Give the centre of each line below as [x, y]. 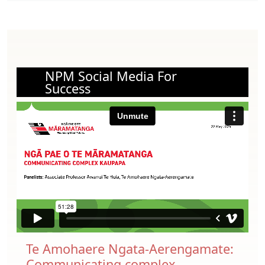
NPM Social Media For [111, 76]
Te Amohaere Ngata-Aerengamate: [130, 249]
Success [68, 88]
